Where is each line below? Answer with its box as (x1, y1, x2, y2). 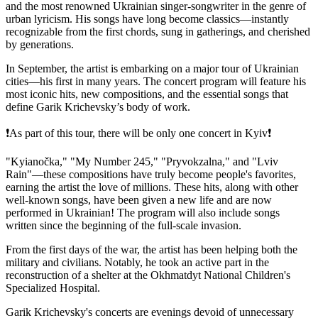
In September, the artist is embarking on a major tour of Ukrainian (6, 62, 299, 75)
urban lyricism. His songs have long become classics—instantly (6, 12, 289, 25)
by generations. (6, 38, 74, 50)
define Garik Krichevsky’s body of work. (6, 100, 190, 113)
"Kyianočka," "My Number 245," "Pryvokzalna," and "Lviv (6, 155, 278, 168)
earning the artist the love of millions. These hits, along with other (6, 180, 298, 193)
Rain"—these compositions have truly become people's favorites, (6, 168, 296, 180)
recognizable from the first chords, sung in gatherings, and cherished (6, 25, 310, 38)
